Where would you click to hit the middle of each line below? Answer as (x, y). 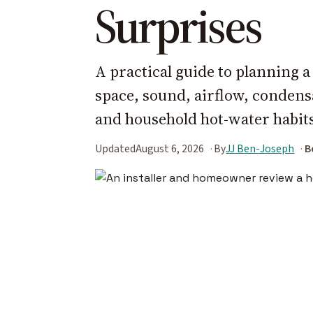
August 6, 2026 (170, 148)
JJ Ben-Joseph (260, 148)
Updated (115, 148)
